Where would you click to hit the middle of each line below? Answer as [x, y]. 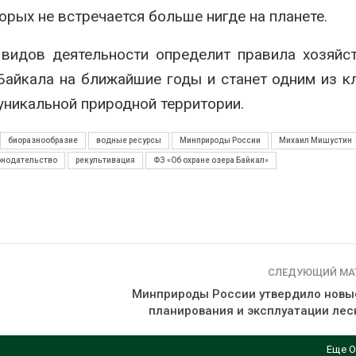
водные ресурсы [129, 140]
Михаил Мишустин [315, 140]
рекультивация [105, 160]
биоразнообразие [43, 140]
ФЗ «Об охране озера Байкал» [211, 160]
